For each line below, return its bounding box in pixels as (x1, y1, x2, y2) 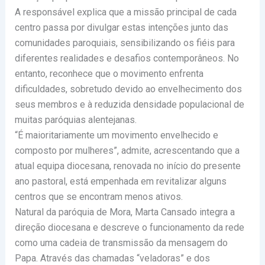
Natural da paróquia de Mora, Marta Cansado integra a (14, 206, 235, 218)
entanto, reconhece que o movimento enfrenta (14, 68, 203, 80)
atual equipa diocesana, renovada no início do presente (14, 160, 241, 172)
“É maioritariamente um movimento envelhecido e (14, 130, 218, 141)
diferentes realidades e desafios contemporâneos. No (14, 53, 239, 64)
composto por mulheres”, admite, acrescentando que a (14, 145, 240, 157)
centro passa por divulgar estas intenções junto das (14, 22, 228, 34)
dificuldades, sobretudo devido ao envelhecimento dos (14, 83, 242, 95)
